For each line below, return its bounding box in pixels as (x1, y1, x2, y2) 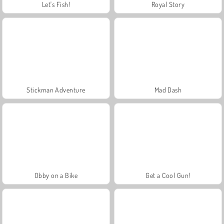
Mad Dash (154, 85, 182, 94)
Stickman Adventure (26, 85, 85, 94)
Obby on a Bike (34, 170, 78, 179)
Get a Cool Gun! (145, 170, 190, 179)
